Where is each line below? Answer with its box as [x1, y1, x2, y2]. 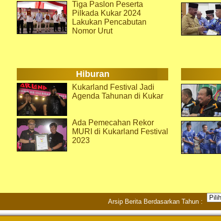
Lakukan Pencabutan [72, 18, 147, 26]
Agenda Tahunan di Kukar [72, 92, 163, 100]
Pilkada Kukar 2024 [72, 9, 141, 17]
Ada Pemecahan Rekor [72, 118, 154, 127]
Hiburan [75, 69, 110, 79]
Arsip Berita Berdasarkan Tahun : [108, 198, 207, 205]
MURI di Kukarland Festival [72, 127, 168, 136]
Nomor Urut [72, 27, 112, 35]
